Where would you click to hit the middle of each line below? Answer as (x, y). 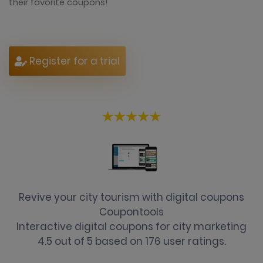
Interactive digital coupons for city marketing (131, 226)
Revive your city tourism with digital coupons (131, 197)
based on (119, 241)
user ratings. (193, 241)
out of (69, 241)
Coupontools (131, 212)
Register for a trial (73, 61)
